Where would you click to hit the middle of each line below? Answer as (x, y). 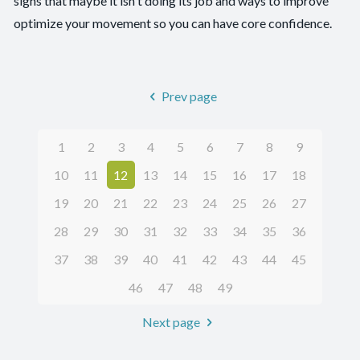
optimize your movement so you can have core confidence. (173, 22)
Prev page (189, 96)
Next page (171, 321)
